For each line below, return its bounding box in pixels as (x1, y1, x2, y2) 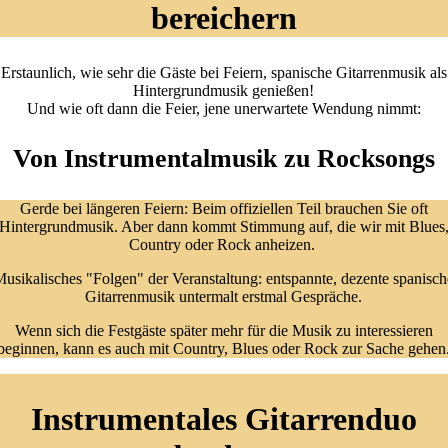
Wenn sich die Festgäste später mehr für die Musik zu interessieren (14, 321, 433, 339)
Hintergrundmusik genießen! (133, 81, 314, 99)
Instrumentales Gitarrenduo (30, 401, 417, 438)
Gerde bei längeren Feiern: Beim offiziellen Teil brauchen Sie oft (19, 199, 428, 217)
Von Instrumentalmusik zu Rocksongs (12, 143, 435, 173)
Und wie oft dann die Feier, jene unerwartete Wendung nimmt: (26, 99, 421, 117)
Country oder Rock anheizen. (128, 235, 319, 253)
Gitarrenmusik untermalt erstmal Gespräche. (85, 287, 362, 305)
